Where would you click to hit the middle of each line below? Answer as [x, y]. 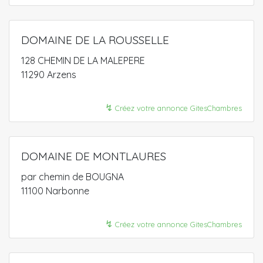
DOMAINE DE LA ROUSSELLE [95, 40]
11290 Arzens [49, 74]
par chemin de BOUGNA [73, 176]
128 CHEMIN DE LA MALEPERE [83, 60]
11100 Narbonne [55, 190]
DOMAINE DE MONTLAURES [94, 156]
